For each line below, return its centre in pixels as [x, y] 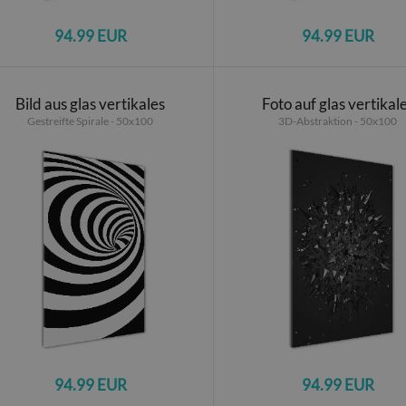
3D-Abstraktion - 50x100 [338, 121]
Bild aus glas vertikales [91, 103]
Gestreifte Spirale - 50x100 [91, 121]
